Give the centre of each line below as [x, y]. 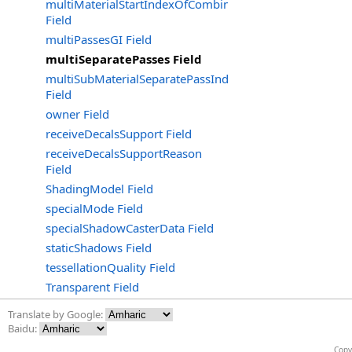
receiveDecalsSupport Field [119, 134]
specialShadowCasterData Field [130, 228]
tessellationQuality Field [110, 267]
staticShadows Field [99, 247]
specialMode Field [94, 208]
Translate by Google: [57, 314]
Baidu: [24, 328]
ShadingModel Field [99, 189]
